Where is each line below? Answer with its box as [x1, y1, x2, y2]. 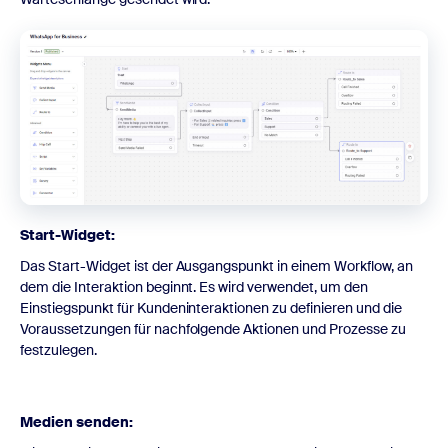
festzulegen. [20, 340, 97, 359]
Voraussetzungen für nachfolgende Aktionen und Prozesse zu [20, 319, 406, 338]
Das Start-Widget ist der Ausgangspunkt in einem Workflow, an [20, 256, 413, 275]
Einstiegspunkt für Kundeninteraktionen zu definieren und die [20, 298, 402, 317]
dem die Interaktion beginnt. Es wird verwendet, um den [20, 277, 368, 296]
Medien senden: [20, 412, 133, 431]
